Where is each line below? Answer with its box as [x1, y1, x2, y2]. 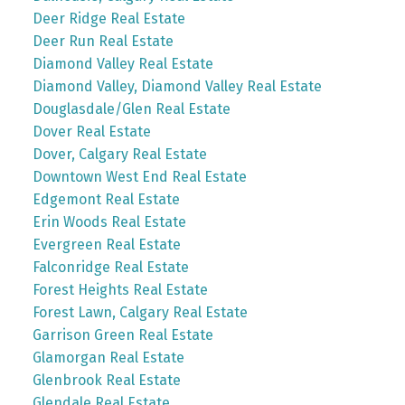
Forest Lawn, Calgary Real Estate [32, 303, 248, 321]
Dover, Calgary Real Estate [32, 145, 207, 163]
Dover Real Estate [32, 122, 151, 140]
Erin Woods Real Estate [32, 212, 186, 231]
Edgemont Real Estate [32, 190, 180, 208]
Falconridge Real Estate [32, 258, 189, 276]
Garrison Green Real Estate [32, 325, 213, 344]
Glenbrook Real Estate [32, 371, 181, 389]
